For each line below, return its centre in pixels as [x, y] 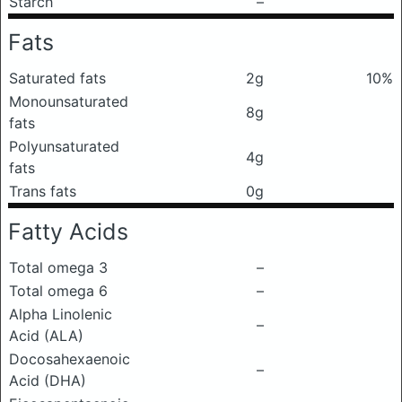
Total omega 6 [58, 291]
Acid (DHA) [48, 380]
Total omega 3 [58, 267]
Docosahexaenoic [70, 359]
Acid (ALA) [46, 336]
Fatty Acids [68, 232]
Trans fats [43, 191]
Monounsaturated [69, 101]
